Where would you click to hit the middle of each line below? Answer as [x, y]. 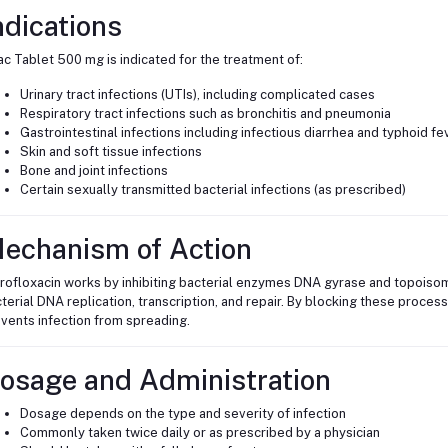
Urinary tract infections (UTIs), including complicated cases [197, 95]
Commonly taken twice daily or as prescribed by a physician [199, 433]
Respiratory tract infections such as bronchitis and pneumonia [205, 114]
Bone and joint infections [93, 171]
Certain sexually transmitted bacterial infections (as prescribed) [212, 190]
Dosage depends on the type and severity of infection [182, 414]
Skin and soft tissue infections [110, 152]
